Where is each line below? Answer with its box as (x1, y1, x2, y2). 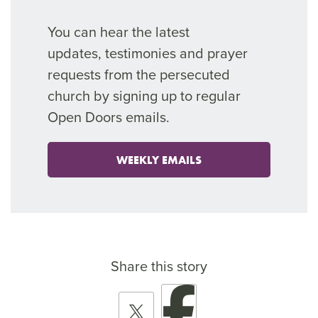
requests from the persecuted (48, 64, 231, 84)
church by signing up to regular (48, 85, 241, 106)
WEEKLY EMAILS (116, 153, 202, 167)
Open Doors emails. (48, 106, 170, 127)
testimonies (105, 43, 177, 63)
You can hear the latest (48, 21, 190, 42)
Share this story (111, 256, 207, 276)
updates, (48, 43, 106, 63)
